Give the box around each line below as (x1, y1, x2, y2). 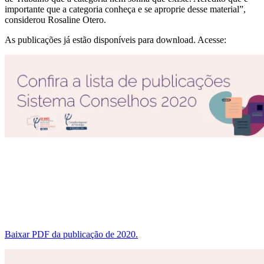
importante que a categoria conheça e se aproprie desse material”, (5, 4, 246, 15)
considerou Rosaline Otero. (5, 15, 106, 25)
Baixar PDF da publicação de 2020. (5, 229, 138, 240)
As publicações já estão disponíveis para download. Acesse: (5, 35, 226, 45)
